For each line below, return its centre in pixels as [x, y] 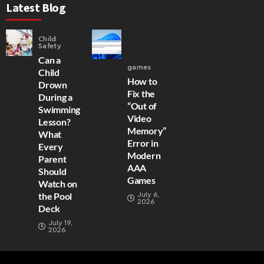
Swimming [59, 109]
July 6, [148, 194]
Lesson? [55, 121]
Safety [50, 45]
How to [142, 81]
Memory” [146, 130]
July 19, [61, 222]
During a [55, 97]
